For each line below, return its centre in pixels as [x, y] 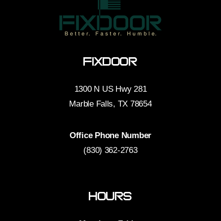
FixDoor [110, 62]
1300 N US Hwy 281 [110, 89]
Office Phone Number [110, 135]
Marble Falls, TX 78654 [110, 104]
